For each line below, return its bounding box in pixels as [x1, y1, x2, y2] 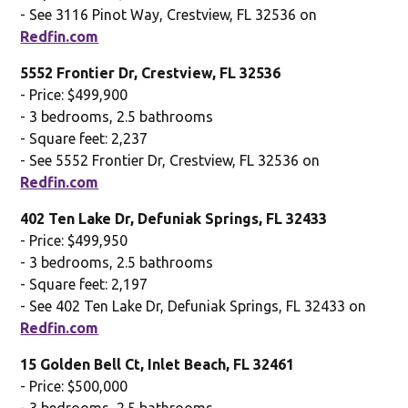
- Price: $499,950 [20, 231, 128, 249]
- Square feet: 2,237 [20, 129, 148, 147]
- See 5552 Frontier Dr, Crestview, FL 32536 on [20, 151, 321, 168]
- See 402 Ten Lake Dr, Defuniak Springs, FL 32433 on [20, 297, 367, 314]
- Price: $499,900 [20, 86, 128, 103]
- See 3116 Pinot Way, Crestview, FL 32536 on [20, 5, 318, 23]
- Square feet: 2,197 [20, 275, 148, 292]
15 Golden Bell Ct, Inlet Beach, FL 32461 [20, 355, 295, 372]
